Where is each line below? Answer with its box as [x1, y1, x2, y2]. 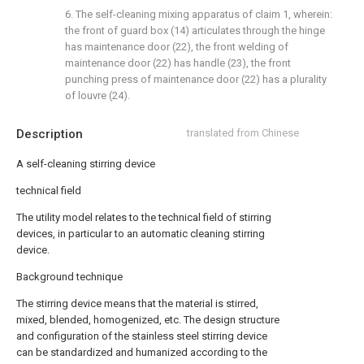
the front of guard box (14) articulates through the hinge [65, 24, 325, 37]
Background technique [16, 271, 123, 283]
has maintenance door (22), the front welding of [65, 41, 288, 53]
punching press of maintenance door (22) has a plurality [65, 73, 327, 85]
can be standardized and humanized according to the [16, 346, 267, 358]
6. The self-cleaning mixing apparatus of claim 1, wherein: [65, 8, 332, 20]
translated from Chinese [187, 127, 299, 139]
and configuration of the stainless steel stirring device [16, 330, 267, 342]
